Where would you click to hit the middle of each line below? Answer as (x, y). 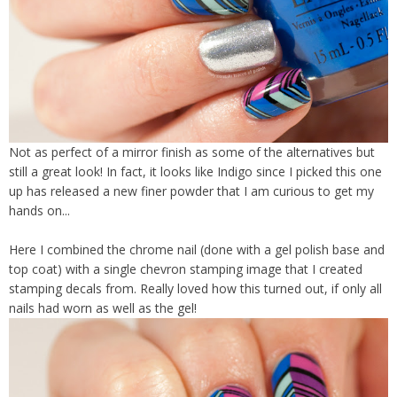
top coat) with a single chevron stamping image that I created (186, 269)
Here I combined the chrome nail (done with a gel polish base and (197, 249)
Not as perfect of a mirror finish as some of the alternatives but (192, 152)
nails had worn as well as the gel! (103, 307)
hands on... (39, 210)
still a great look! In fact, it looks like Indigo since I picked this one (195, 171)
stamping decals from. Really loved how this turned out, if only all (195, 288)
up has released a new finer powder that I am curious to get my (191, 191)
